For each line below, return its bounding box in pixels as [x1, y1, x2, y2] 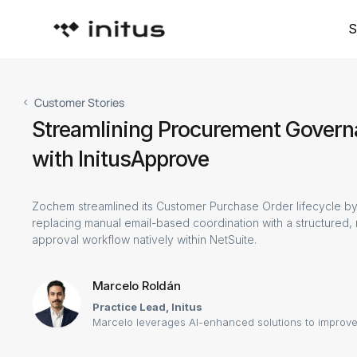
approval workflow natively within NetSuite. [32, 233, 257, 246]
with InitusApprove [32, 146, 210, 172]
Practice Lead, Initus [92, 300, 202, 313]
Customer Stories [34, 95, 125, 110]
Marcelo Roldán [92, 278, 181, 293]
